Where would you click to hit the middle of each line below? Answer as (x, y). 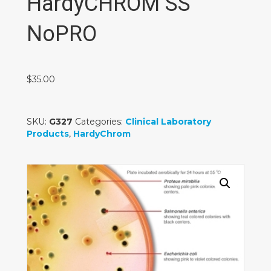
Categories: (100, 122)
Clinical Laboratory (168, 122)
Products (48, 134)
